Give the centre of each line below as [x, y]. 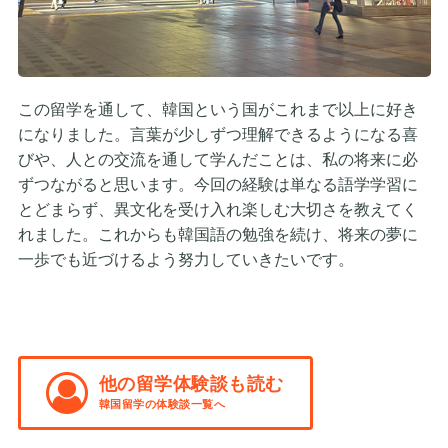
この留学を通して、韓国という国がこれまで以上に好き [217, 110]
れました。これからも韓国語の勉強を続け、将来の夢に [217, 235]
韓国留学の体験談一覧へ [162, 404]
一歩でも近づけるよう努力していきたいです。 [185, 260]
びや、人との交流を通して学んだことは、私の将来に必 [217, 160]
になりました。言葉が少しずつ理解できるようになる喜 [217, 135]
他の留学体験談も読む [191, 384]
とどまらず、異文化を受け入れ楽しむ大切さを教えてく [217, 210]
